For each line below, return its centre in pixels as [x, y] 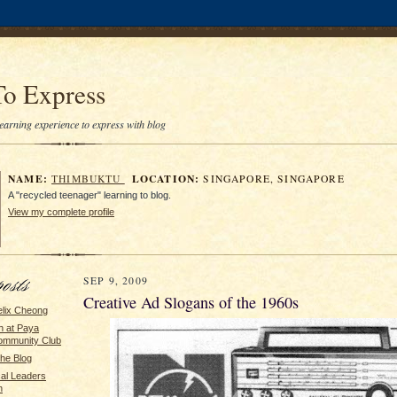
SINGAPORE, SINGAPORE [272, 179]
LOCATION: [166, 179]
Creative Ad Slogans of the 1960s [191, 302]
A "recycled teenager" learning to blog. [90, 195]
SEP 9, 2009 [116, 280]
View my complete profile [61, 212]
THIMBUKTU [88, 179]
